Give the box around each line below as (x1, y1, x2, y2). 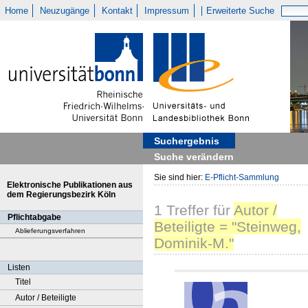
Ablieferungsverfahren (15, 227, 85, 234)
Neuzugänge (40, 5, 90, 16)
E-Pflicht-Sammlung (205, 173, 279, 182)
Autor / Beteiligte (15, 293, 76, 302)
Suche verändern (154, 151, 234, 162)
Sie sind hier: (154, 173, 205, 182)
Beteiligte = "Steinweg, (154, 219, 301, 235)
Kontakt (101, 5, 133, 16)
